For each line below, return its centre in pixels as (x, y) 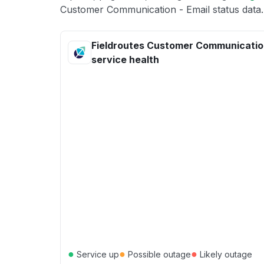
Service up (97, 254)
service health (125, 60)
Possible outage (158, 254)
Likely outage (225, 254)
